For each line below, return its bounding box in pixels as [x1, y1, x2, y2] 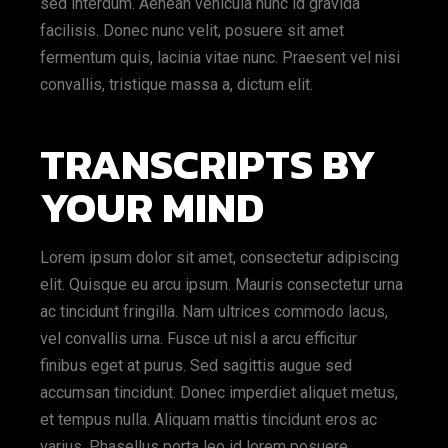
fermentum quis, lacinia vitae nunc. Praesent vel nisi [40, 48, 401, 67]
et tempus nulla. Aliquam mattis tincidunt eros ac [40, 410, 378, 429]
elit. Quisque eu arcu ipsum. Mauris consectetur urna [40, 275, 404, 294]
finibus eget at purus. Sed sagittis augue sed [40, 356, 353, 375]
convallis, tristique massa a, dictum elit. [40, 75, 314, 94]
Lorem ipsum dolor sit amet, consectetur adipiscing [40, 248, 400, 267]
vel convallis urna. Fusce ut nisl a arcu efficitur [40, 329, 358, 348]
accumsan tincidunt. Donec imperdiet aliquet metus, [40, 383, 399, 402]
